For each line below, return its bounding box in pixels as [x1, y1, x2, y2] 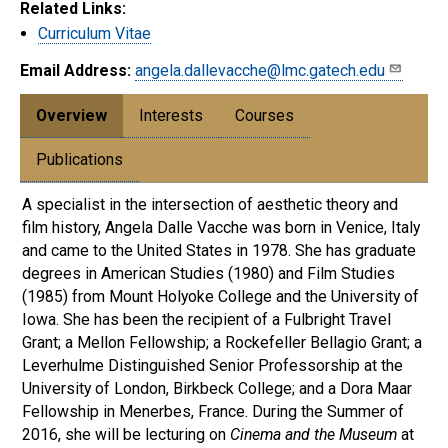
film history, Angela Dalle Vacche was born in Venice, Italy [22, 217, 420, 237]
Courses [235, 105, 294, 125]
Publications [36, 149, 123, 169]
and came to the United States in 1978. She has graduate [22, 240, 416, 260]
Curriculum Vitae [38, 23, 151, 43]
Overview [36, 105, 107, 125]
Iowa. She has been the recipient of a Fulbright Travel [22, 309, 391, 329]
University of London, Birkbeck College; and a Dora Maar [22, 378, 412, 398]
